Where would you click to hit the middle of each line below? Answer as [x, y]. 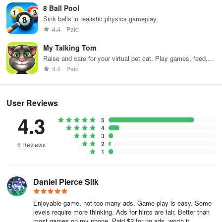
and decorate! [63, 67]
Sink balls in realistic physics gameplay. [101, 19]
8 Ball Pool [61, 8]
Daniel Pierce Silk [66, 182]
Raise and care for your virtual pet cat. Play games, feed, [125, 58]
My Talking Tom [70, 48]
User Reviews [32, 103]
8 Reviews [31, 144]
